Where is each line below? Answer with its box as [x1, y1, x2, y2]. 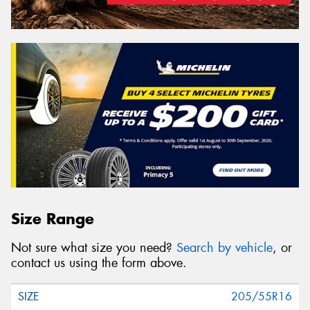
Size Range [11, 208, 94, 228]
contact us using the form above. [11, 255, 187, 272]
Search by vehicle [176, 239, 273, 257]
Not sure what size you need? [11, 239, 176, 257]
